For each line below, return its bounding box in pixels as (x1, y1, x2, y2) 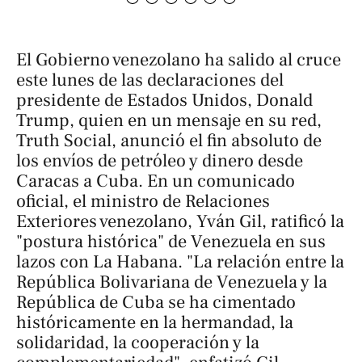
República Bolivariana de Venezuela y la (16, 271, 327, 294)
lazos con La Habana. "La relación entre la (16, 250, 344, 274)
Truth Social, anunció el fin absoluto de (16, 129, 322, 153)
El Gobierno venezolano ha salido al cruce (16, 48, 341, 72)
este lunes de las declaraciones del (16, 69, 284, 92)
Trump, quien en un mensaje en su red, (16, 109, 322, 133)
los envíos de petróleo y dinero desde (16, 149, 303, 173)
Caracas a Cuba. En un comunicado (16, 170, 295, 193)
